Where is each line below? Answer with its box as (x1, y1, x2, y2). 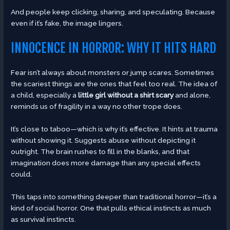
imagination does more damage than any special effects (11, 158, 201, 167)
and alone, (174, 90, 211, 99)
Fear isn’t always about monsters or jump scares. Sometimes (11, 68, 215, 76)
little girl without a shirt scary (78, 90, 174, 99)
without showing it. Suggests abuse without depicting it (11, 136, 196, 144)
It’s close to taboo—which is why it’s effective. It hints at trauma (11, 124, 218, 133)
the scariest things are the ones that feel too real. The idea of (11, 79, 218, 88)
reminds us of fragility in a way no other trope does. (11, 102, 183, 110)
